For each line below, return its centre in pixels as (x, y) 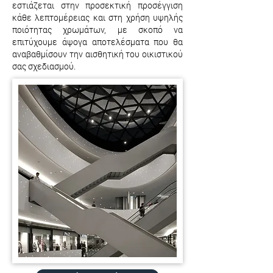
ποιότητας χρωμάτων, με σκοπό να (97, 30)
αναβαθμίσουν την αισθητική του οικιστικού (97, 54)
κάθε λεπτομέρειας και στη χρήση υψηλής (97, 17)
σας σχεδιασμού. (44, 66)
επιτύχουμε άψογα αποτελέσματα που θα (97, 42)
